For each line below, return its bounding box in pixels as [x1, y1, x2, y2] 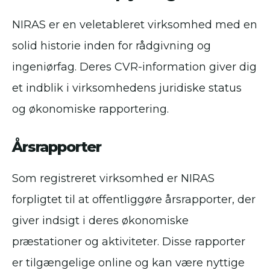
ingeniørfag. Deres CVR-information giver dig [12, 60, 257, 74]
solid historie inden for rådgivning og [12, 39, 211, 53]
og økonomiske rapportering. [12, 102, 169, 116]
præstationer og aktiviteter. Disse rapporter [12, 235, 245, 249]
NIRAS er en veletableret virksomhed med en [12, 18, 257, 32]
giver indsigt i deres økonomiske [12, 214, 189, 228]
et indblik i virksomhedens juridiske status [12, 81, 242, 95]
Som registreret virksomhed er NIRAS [12, 172, 215, 186]
